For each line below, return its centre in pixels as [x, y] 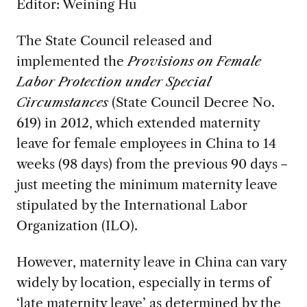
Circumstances [62, 102]
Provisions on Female [194, 61]
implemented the [72, 61]
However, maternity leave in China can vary [151, 261]
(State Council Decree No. [191, 102]
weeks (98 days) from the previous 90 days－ [153, 164]
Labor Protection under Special [113, 82]
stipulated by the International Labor [132, 205]
